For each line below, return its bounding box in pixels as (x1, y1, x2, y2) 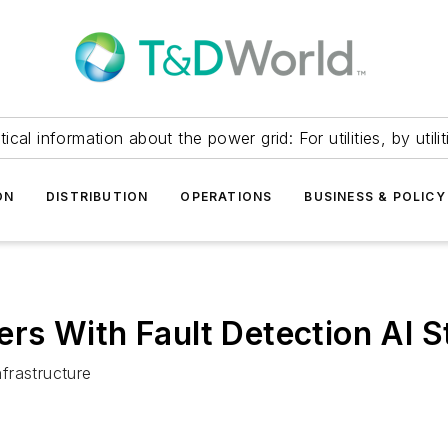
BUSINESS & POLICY (304, 189, 446, 204)
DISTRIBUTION (45, 189, 149, 204)
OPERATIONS (180, 189, 273, 204)
